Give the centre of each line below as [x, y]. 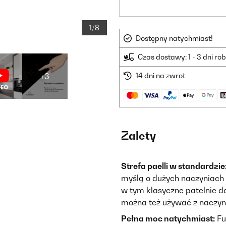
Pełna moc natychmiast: [168, 218]
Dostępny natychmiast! [174, 38]
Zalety [138, 136]
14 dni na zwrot [160, 75]
